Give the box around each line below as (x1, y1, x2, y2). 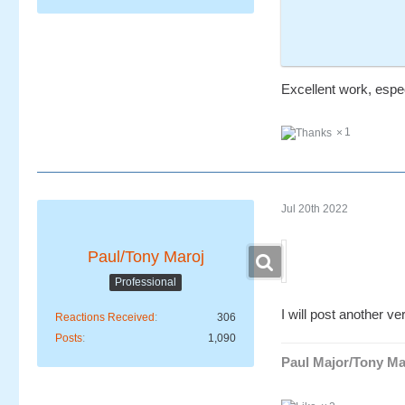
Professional (115, 276, 176, 289)
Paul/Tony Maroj (87, 247, 204, 266)
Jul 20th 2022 (281, 202, 348, 216)
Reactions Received (55, 310, 155, 324)
